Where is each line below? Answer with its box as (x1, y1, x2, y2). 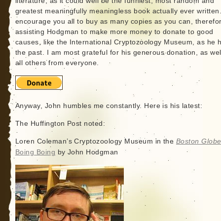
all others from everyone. (15, 59, 99, 67)
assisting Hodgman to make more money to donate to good (15, 28, 214, 36)
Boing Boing (15, 148, 56, 156)
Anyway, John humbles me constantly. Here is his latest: (15, 102, 203, 110)
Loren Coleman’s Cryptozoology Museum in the (15, 138, 176, 146)
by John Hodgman (55, 148, 118, 156)
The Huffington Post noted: (15, 120, 106, 128)
